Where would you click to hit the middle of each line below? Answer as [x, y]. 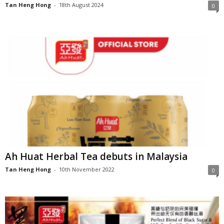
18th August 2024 [81, 5]
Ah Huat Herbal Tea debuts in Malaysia [96, 156]
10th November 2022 [87, 169]
